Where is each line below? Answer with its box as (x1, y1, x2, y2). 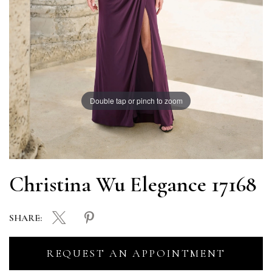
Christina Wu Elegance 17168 (9, 171, 256, 197)
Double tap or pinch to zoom (89, 95, 183, 106)
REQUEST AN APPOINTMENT (46, 246, 226, 260)
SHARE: (9, 212, 42, 225)
